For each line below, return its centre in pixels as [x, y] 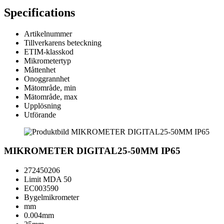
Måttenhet [40, 69]
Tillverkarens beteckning [63, 42]
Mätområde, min [50, 87]
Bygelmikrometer [51, 197]
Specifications [39, 12]
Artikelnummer [48, 33]
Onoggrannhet [47, 78]
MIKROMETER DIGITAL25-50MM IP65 [92, 151]
